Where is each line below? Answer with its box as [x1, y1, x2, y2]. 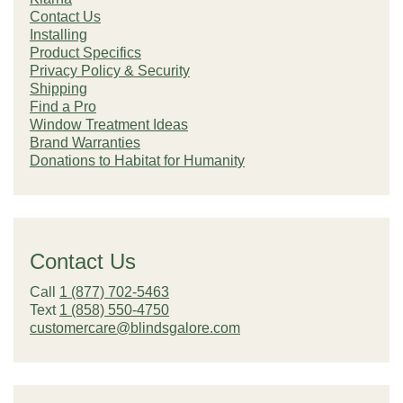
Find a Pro [30, 99, 96, 114]
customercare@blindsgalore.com [30, 320, 240, 336]
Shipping [30, 81, 87, 96]
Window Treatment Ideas [30, 117, 188, 132]
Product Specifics [30, 45, 141, 60]
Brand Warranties [30, 135, 140, 150]
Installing [30, 27, 87, 42]
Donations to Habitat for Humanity [30, 153, 245, 168]
